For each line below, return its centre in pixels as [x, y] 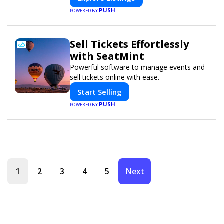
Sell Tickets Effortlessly [129, 44]
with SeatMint [107, 56]
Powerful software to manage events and [137, 67]
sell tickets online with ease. [115, 77]
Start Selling [100, 92]
